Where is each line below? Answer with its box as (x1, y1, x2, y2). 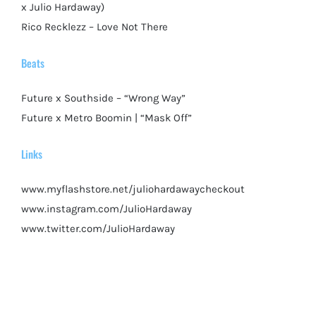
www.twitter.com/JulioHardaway (21, 221, 175, 235)
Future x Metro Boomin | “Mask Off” (21, 111, 192, 124)
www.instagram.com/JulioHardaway (21, 202, 192, 215)
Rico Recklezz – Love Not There (21, 20, 168, 33)
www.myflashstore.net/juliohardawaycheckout (21, 182, 245, 195)
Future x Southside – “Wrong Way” (21, 91, 186, 104)
